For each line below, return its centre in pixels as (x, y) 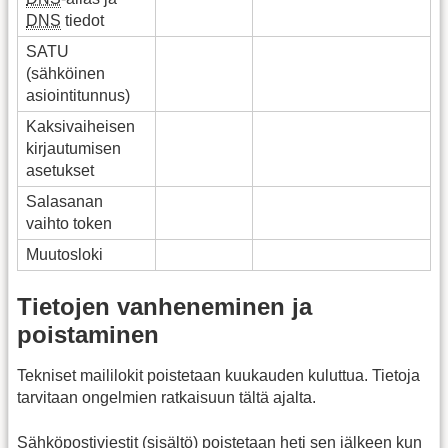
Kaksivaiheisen (80, 126)
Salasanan (64, 201)
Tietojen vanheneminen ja (164, 307)
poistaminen (88, 335)
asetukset (60, 170)
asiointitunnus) (78, 95)
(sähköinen (65, 73)
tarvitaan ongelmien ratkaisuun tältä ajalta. (166, 398)
